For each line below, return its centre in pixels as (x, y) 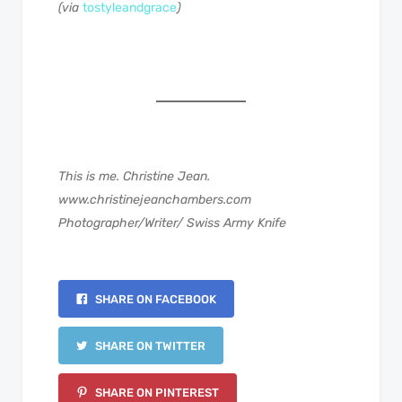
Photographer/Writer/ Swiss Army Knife (172, 223)
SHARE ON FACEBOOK (154, 299)
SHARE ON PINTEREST (156, 392)
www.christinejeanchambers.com (155, 199)
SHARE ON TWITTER (149, 345)
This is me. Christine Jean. (136, 176)
